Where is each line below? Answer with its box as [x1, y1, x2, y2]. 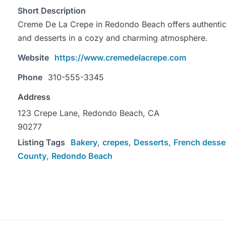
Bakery [71, 137, 97, 148]
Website [18, 52, 49, 63]
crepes [102, 137, 129, 148]
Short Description [18, 6, 86, 16]
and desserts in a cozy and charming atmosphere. [18, 33, 208, 43]
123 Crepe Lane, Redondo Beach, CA [18, 108, 159, 119]
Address [18, 92, 50, 102]
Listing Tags [18, 137, 65, 148]
